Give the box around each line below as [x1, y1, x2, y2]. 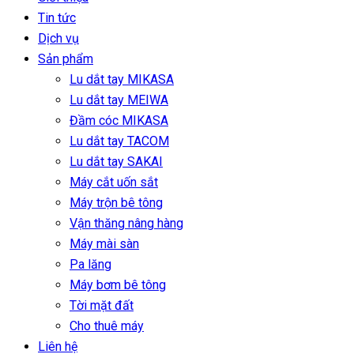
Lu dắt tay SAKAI [70, 154, 163, 169]
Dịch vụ [38, 31, 79, 46]
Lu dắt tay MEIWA [70, 92, 168, 107]
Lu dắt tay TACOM [70, 134, 169, 149]
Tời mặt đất [70, 298, 134, 313]
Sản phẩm [38, 51, 93, 66]
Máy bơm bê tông [70, 277, 166, 292]
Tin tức [38, 10, 76, 25]
